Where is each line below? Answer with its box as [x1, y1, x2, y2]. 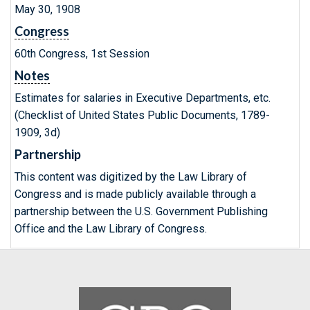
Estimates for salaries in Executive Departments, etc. [15, 91, 271, 104]
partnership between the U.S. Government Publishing [15, 205, 268, 218]
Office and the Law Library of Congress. [15, 222, 207, 235]
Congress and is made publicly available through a [15, 188, 256, 201]
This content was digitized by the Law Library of [15, 170, 247, 183]
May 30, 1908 [15, 3, 80, 16]
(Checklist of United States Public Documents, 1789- [15, 109, 270, 122]
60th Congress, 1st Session [15, 47, 149, 60]
